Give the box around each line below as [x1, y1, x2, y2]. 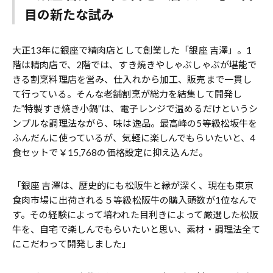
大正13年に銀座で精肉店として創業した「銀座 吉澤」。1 [12, 44, 252, 55]
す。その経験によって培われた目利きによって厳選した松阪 [12, 209, 259, 220]
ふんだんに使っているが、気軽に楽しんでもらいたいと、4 [12, 132, 256, 143]
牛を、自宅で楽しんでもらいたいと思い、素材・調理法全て [12, 224, 261, 235]
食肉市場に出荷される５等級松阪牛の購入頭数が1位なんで [12, 194, 257, 205]
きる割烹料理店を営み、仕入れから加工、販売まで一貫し [12, 74, 252, 85]
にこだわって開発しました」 [12, 238, 132, 249]
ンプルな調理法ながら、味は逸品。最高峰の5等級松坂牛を [12, 118, 258, 129]
